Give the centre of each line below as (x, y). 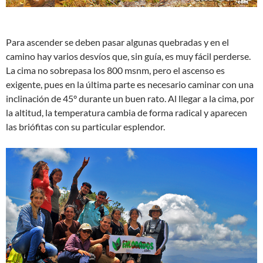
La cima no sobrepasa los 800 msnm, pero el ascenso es (115, 70)
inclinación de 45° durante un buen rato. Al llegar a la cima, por (130, 99)
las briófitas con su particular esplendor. (85, 127)
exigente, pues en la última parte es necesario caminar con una (130, 85)
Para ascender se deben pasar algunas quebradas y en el (117, 42)
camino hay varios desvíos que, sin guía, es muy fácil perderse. (128, 56)
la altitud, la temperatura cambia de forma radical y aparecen (127, 113)
